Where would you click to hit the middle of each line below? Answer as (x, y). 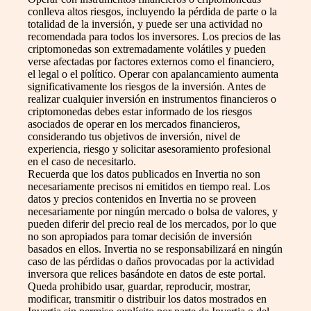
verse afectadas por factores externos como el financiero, (151, 61)
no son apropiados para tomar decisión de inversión (140, 236)
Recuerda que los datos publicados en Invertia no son (144, 174)
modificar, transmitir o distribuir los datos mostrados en (147, 299)
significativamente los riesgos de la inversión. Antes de (147, 86)
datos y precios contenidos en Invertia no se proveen (142, 199)
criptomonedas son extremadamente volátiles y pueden (147, 49)
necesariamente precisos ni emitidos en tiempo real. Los (149, 186)
